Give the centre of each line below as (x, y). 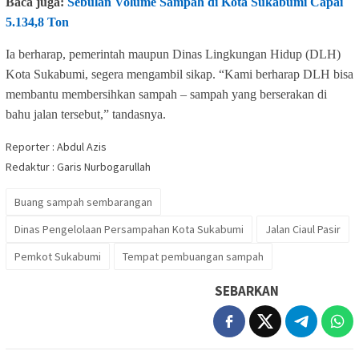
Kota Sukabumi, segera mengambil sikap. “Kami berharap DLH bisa (179, 74)
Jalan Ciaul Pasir (303, 229)
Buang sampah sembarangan (83, 202)
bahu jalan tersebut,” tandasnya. (86, 114)
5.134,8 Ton (37, 22)
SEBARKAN (247, 290)
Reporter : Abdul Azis (56, 146)
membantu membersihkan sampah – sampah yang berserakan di (166, 94)
